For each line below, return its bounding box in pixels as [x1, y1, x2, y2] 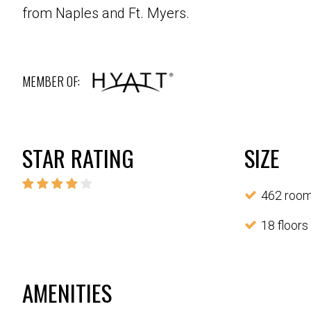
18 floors [261, 218, 308, 233]
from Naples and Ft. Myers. [22, 5, 190, 22]
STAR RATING [22, 141, 134, 176]
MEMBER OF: [22, 72, 80, 91]
